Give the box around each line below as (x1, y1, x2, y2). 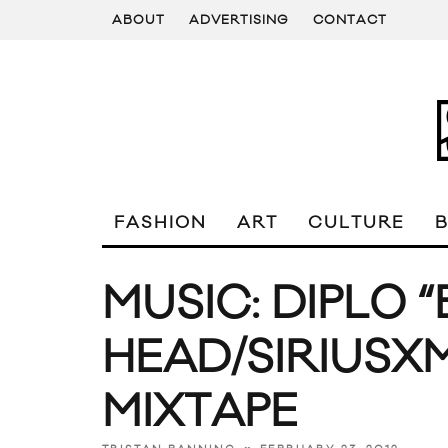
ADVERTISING (189, 12, 289, 28)
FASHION (114, 212, 207, 234)
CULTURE (308, 212, 405, 234)
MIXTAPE (102, 384, 298, 441)
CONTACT (313, 12, 387, 28)
